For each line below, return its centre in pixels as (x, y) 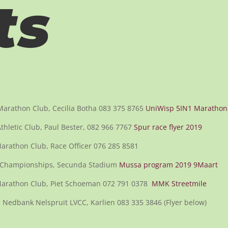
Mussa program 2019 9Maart (169, 165)
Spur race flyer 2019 (168, 127)
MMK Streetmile (179, 184)
